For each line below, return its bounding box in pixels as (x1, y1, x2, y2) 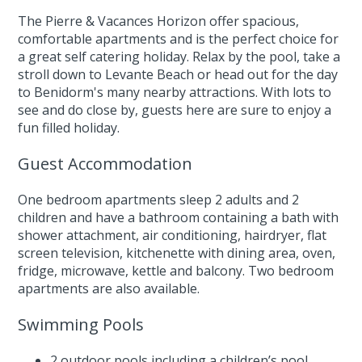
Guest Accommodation (18, 153, 193, 175)
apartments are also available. (18, 280, 200, 297)
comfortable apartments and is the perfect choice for (18, 30, 339, 48)
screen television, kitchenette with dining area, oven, (18, 244, 336, 262)
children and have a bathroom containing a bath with (18, 208, 339, 226)
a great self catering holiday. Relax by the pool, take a (18, 48, 341, 65)
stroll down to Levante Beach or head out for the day (18, 65, 339, 83)
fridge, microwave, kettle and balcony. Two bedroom (18, 262, 335, 280)
